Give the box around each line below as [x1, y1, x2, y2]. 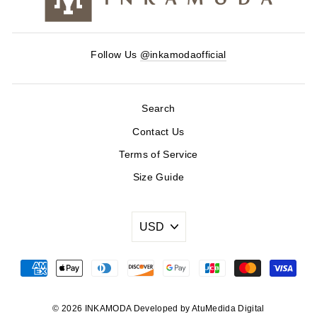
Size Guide [132, 172, 185, 183]
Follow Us [91, 50, 140, 61]
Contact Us [132, 126, 185, 137]
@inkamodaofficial [139, 50, 226, 61]
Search [142, 103, 175, 115]
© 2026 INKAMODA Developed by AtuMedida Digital [52, 303, 265, 313]
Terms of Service [119, 149, 198, 160]
